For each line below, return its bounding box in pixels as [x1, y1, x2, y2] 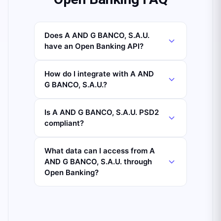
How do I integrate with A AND [44, 69, 154, 78]
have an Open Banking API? [44, 41, 144, 51]
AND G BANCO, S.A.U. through [44, 157, 152, 166]
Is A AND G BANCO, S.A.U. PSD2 [44, 108, 159, 117]
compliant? [44, 118, 84, 128]
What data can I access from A [44, 146, 155, 155]
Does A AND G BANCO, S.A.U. [44, 31, 149, 40]
